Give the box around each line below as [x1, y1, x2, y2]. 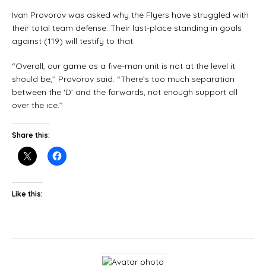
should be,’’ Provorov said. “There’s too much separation [12, 73, 235, 84]
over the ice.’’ [12, 99, 63, 110]
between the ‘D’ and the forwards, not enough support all [12, 86, 237, 97]
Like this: [12, 189, 43, 198]
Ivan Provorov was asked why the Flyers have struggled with [12, 9, 249, 20]
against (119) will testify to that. [12, 35, 135, 46]
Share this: [12, 130, 50, 140]
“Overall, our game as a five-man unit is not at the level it [12, 60, 235, 71]
